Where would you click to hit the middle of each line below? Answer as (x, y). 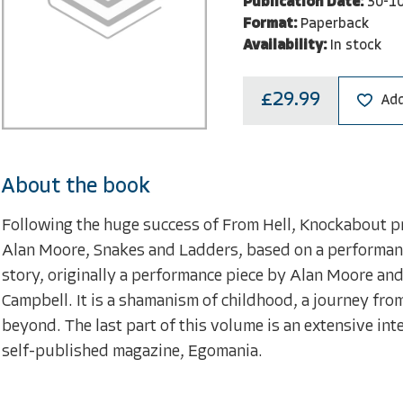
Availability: (284, 45)
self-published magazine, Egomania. (132, 352)
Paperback (334, 24)
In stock (355, 45)
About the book (76, 187)
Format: (269, 24)
